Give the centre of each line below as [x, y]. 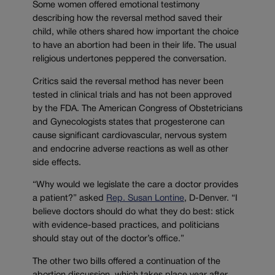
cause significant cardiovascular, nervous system [130, 136]
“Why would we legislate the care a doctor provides [135, 185]
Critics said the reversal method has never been [128, 82]
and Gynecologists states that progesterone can [129, 122]
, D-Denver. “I [211, 199]
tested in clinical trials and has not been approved [132, 95]
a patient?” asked [69, 199]
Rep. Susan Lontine [145, 199]
